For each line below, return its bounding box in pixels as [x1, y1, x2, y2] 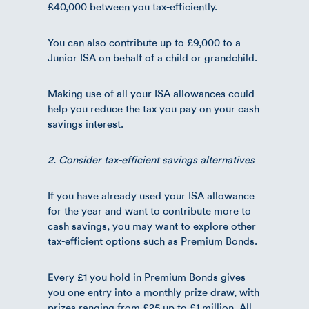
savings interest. [48, 117, 123, 130]
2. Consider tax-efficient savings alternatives [48, 153, 255, 166]
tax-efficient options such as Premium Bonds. [48, 235, 257, 248]
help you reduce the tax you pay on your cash [48, 102, 259, 115]
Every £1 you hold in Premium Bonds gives [48, 270, 246, 283]
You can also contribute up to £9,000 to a [48, 36, 241, 49]
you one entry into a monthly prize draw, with [48, 286, 259, 299]
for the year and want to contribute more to [48, 204, 251, 217]
